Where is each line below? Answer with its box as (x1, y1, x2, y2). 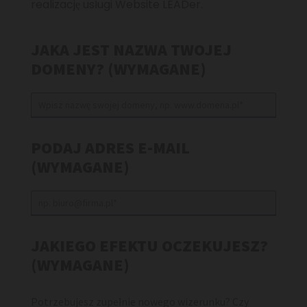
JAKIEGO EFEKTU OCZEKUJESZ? (31, 235, 268, 257)
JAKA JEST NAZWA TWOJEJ (31, 39, 232, 61)
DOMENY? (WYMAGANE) (31, 58, 206, 80)
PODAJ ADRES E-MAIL (31, 137, 190, 159)
